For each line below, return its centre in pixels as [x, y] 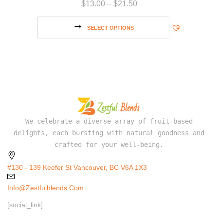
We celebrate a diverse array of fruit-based [109, 121]
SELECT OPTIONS [110, 27]
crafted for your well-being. [109, 144]
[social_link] [25, 205]
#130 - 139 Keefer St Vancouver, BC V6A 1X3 [77, 167]
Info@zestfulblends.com [45, 188]
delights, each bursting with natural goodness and [109, 133]
